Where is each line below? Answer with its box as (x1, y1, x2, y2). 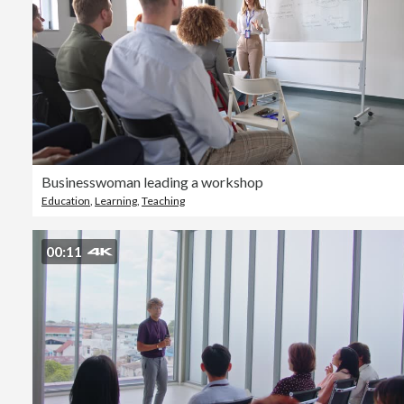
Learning (95, 194, 137, 207)
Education (41, 194, 90, 207)
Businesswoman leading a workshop (41, 173, 263, 190)
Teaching (142, 194, 185, 207)
